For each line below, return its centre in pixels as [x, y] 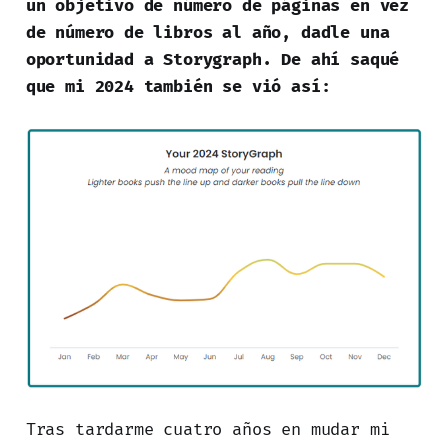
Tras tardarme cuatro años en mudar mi [207, 429]
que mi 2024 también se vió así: [178, 87]
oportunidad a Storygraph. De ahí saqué [212, 60]
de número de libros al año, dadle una [207, 33]
